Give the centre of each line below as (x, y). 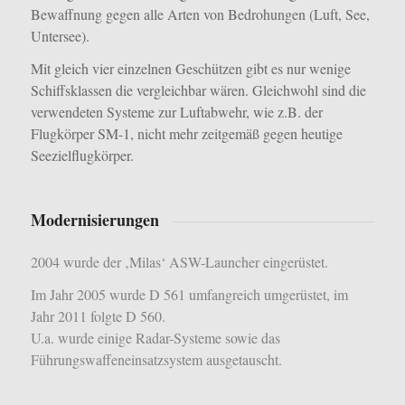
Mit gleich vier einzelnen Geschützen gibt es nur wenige (190, 69)
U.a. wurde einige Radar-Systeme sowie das (155, 338)
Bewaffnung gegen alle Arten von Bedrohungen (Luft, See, (200, 14)
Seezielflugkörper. (82, 155)
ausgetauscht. (244, 360)
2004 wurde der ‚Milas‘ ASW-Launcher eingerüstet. (179, 262)
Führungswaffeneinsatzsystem (118, 360)
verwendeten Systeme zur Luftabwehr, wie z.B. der (176, 112)
